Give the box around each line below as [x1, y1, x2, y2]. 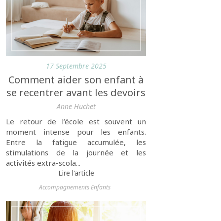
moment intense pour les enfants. [6, 127, 146, 137]
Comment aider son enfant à [8, 73, 144, 87]
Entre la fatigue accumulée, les [6, 137, 146, 147]
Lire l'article [58, 168, 94, 178]
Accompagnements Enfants [38, 183, 110, 192]
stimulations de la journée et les [6, 147, 146, 158]
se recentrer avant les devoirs [6, 86, 146, 100]
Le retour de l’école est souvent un [6, 116, 146, 127]
